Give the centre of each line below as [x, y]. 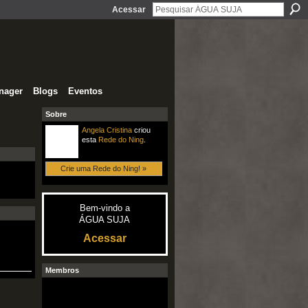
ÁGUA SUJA [104, 219]
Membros [62, 271]
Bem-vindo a [104, 208]
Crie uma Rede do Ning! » [104, 169]
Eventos [85, 91]
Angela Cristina [107, 130]
